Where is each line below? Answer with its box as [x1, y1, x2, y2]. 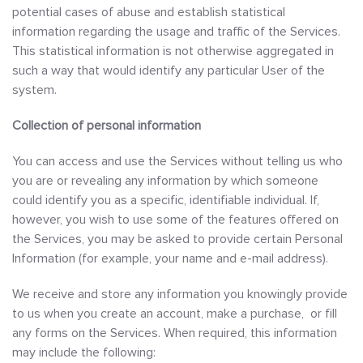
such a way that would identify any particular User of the [12, 62, 325, 79]
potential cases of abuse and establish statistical [12, 4, 285, 20]
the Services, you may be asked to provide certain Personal [12, 231, 343, 247]
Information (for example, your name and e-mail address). [12, 250, 328, 267]
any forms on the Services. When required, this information [12, 325, 337, 341]
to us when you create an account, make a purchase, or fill [12, 305, 337, 322]
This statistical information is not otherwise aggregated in [12, 43, 334, 59]
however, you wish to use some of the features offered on [12, 211, 339, 228]
